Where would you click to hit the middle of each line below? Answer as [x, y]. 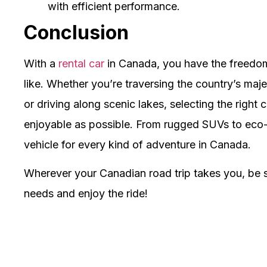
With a [41, 63]
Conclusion [76, 32]
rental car [81, 63]
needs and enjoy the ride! [86, 194]
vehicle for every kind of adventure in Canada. [137, 144]
